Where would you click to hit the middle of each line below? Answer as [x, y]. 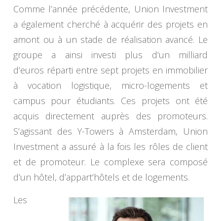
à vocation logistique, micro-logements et [110, 86]
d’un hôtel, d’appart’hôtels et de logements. [101, 177]
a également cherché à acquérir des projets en [110, 24]
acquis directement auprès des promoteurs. [110, 116]
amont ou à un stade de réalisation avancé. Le [110, 40]
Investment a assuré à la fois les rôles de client [110, 147]
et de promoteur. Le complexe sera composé [110, 162]
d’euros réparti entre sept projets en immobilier [110, 70]
